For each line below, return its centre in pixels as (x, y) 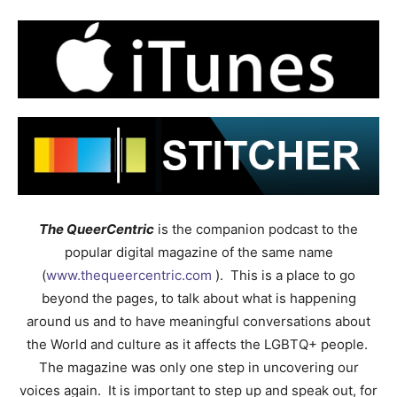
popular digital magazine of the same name (198, 252)
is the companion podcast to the (256, 229)
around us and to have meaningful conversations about (198, 321)
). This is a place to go (284, 275)
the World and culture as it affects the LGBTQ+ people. (198, 344)
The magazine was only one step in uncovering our (198, 367)
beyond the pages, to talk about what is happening (198, 298)
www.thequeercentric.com (129, 275)
